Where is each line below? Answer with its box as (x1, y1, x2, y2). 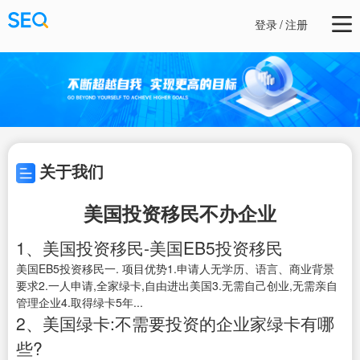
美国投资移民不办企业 (84, 199, 276, 227)
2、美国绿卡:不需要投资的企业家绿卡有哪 (16, 311, 334, 336)
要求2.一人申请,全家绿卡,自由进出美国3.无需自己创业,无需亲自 (16, 277, 337, 294)
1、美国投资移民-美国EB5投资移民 (16, 235, 283, 260)
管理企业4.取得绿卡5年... (16, 294, 143, 311)
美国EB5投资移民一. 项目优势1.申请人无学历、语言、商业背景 (16, 260, 334, 277)
